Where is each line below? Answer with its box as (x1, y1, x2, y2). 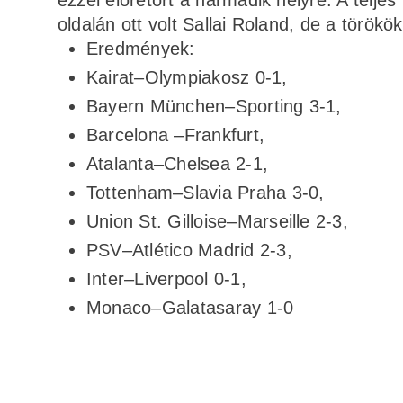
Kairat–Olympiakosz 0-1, (86, 67, 288, 87)
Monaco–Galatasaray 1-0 (86, 297, 294, 318)
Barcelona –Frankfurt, (86, 124, 265, 145)
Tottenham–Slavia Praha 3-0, (86, 182, 325, 202)
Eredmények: (86, 38, 195, 58)
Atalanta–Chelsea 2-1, (86, 153, 269, 174)
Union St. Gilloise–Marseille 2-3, (86, 210, 348, 231)
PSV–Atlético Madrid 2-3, (86, 239, 292, 260)
